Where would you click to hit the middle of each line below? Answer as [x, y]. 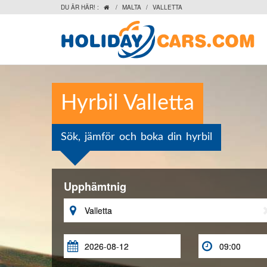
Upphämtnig [95, 187]
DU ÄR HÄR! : [80, 7]
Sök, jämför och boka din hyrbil [136, 137]
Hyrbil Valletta [128, 103]
